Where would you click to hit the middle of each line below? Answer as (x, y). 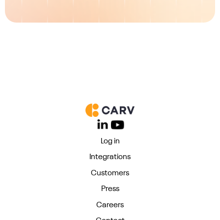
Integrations (110, 157)
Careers (110, 205)
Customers (110, 173)
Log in (110, 141)
